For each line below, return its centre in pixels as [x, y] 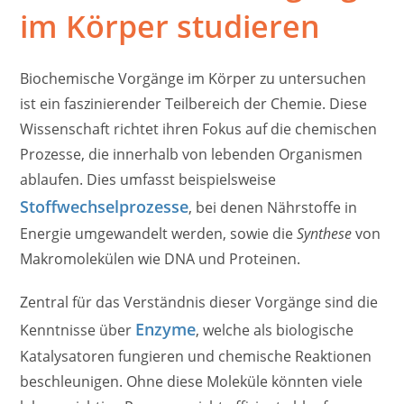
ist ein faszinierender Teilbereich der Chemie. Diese [194, 104]
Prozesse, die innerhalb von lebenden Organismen [192, 155]
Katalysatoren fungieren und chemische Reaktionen [196, 357]
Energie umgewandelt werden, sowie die [159, 234]
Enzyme [166, 330]
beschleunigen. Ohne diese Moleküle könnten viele [192, 382]
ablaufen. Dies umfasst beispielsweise [148, 180]
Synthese [325, 234]
